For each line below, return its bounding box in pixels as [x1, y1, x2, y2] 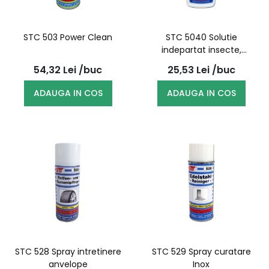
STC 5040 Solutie [165, 31, 237, 43]
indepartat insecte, [161, 44, 241, 56]
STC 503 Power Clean [23, 31, 112, 43]
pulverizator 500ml [162, 56, 240, 68]
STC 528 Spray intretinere [14, 246, 121, 258]
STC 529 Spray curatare [151, 246, 251, 258]
